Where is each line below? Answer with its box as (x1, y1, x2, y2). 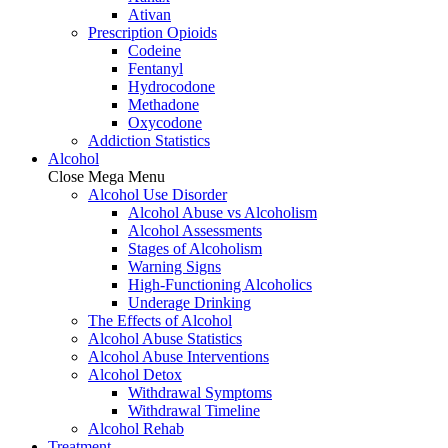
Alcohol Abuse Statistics (88, 330, 242, 347)
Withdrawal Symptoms (128, 384, 272, 401)
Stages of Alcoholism (128, 240, 262, 257)
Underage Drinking (128, 294, 251, 311)
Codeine (128, 42, 181, 59)
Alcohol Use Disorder (88, 186, 227, 203)
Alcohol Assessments (128, 222, 262, 239)
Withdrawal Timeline (128, 402, 260, 419)
